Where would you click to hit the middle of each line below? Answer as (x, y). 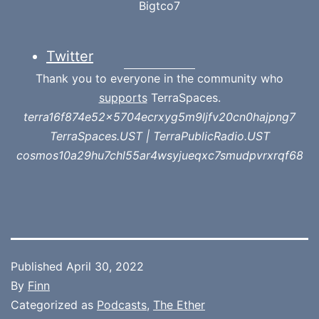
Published (38, 267)
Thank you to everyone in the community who (159, 79)
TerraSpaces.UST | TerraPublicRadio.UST (159, 136)
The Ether (179, 305)
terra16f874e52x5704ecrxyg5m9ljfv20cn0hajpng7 (159, 117)
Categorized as (54, 305)
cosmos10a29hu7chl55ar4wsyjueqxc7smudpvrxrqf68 (159, 156)
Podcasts (122, 305)
